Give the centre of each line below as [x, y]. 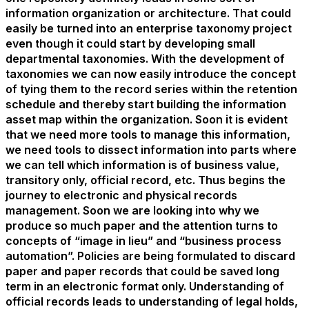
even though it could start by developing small [130, 43]
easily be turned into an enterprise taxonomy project [149, 28]
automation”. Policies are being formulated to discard [150, 256]
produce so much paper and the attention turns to [142, 226]
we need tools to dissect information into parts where [151, 150]
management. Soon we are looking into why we [132, 210]
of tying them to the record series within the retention [151, 89]
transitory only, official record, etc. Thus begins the [146, 180]
